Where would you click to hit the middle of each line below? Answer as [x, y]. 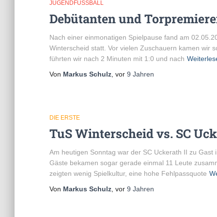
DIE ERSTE [65, 118]
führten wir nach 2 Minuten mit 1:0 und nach [117, 59]
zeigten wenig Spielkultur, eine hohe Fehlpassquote [128, 173]
